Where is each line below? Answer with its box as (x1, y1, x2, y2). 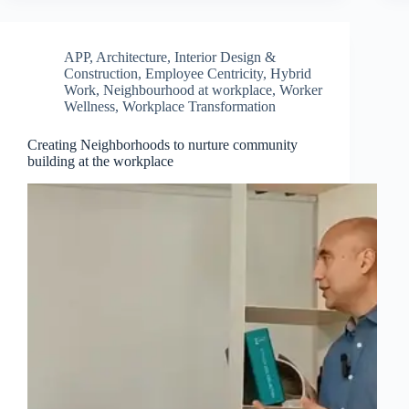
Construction (64, 65, 138, 81)
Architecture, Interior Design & (96, 48, 276, 65)
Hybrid (270, 65, 311, 81)
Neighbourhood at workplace (103, 81, 272, 98)
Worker (279, 81, 322, 98)
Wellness (64, 98, 115, 114)
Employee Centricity (145, 65, 263, 81)
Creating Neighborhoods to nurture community (27, 136, 298, 152)
